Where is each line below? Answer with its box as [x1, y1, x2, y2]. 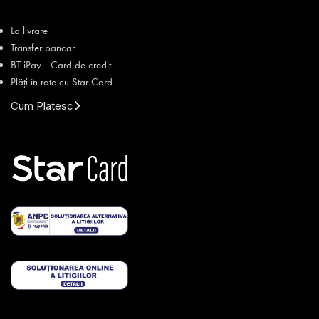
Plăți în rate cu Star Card [11, 75, 113, 89]
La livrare [11, 24, 48, 38]
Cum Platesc [11, 99, 73, 113]
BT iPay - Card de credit [11, 58, 111, 72]
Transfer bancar [11, 41, 75, 55]
